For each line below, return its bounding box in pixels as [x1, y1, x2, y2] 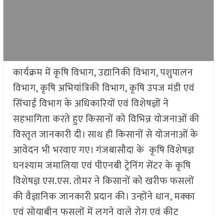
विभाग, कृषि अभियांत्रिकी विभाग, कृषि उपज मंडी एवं [13, 80, 195, 97]
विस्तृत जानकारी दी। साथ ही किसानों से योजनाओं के [13, 126, 198, 143]
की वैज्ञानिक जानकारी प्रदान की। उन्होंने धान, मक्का [13, 188, 195, 205]
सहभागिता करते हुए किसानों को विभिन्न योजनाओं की [13, 111, 200, 128]
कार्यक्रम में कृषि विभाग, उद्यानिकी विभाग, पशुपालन [13, 64, 193, 81]
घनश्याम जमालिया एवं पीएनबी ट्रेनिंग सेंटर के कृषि [13, 157, 191, 174]
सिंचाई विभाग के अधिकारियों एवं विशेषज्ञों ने [13, 95, 169, 112]
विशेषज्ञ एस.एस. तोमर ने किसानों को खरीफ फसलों [13, 173, 194, 190]
